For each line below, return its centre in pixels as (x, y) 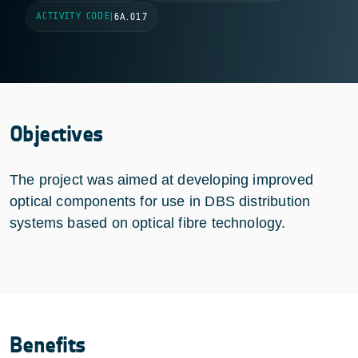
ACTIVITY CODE (74, 16)
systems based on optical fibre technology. (148, 223)
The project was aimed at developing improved (161, 179)
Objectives (57, 134)
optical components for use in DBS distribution (160, 201)
